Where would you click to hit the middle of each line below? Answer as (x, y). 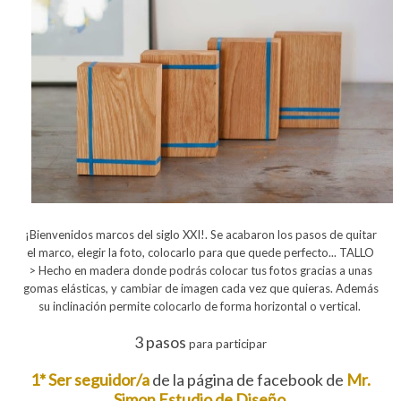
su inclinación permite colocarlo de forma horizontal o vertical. (200, 306)
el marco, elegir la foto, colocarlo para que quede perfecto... (183, 252)
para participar (226, 343)
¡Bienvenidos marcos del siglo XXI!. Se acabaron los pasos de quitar (200, 234)
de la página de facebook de (248, 379)
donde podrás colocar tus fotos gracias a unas (251, 270)
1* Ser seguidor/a (90, 379)
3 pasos (160, 341)
